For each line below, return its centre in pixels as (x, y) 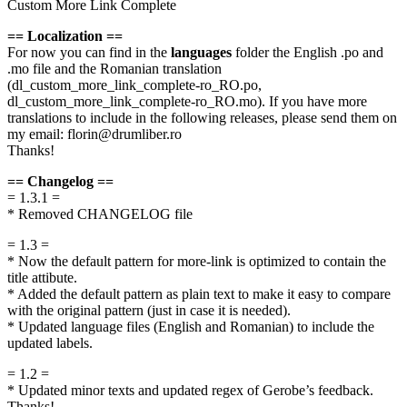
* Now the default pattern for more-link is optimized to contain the (197, 263)
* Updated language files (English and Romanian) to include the (191, 328)
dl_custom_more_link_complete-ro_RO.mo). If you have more (187, 103)
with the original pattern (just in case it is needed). (149, 312)
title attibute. (42, 279)
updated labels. (50, 344)
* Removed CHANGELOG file (100, 215)
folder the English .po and (308, 54)
